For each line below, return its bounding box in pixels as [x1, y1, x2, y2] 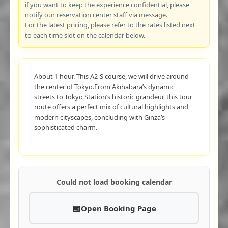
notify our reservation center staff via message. [24, 10, 167, 19]
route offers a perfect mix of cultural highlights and [34, 102, 188, 111]
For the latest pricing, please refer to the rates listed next [24, 20, 195, 30]
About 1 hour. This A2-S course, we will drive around [34, 71, 189, 81]
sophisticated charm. [34, 122, 97, 132]
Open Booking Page [81, 203, 156, 213]
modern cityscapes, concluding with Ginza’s [34, 112, 165, 122]
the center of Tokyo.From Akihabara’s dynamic [34, 81, 174, 91]
